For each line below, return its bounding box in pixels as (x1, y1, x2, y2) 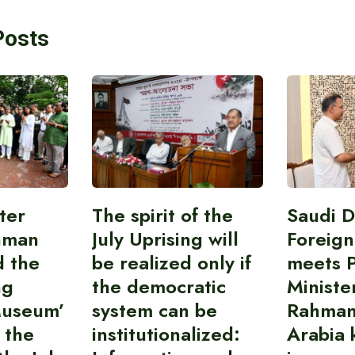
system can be (91, 296, 217, 324)
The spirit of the (91, 200, 233, 229)
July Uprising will (91, 224, 239, 253)
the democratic (91, 272, 226, 300)
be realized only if (91, 248, 251, 277)
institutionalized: (91, 319, 240, 348)
